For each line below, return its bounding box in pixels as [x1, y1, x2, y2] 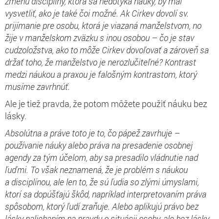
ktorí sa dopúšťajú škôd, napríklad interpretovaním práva [5, 188, 206, 200]
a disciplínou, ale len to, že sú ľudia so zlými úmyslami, [5, 175, 199, 188]
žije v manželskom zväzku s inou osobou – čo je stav [5, 31, 194, 44]
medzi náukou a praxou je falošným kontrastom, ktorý [5, 68, 197, 80]
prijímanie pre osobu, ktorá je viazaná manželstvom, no [5, 19, 201, 31]
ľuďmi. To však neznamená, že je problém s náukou [5, 163, 188, 175]
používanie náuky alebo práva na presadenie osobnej [5, 139, 193, 151]
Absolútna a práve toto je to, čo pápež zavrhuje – [5, 127, 180, 139]
